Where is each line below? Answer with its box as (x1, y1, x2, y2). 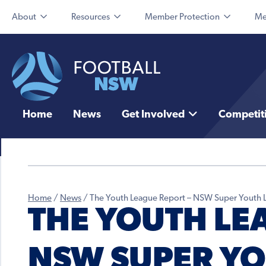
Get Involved (121, 109, 185, 121)
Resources (71, 13, 110, 22)
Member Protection (145, 13, 220, 22)
